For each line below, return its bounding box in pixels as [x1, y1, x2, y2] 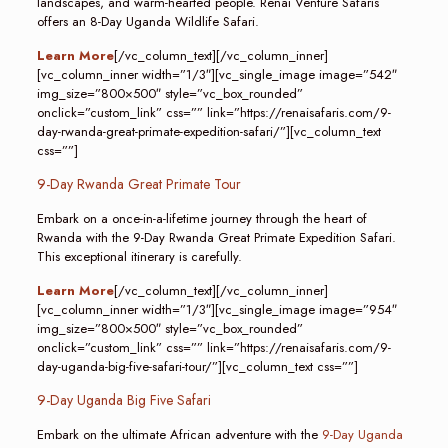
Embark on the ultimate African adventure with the [36, 425, 322, 444]
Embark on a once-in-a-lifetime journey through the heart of [36, 209, 367, 228]
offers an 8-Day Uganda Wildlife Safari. [36, 12, 259, 31]
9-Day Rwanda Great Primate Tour [36, 174, 241, 194]
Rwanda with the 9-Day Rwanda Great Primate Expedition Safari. [36, 228, 396, 247]
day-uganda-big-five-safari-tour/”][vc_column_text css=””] [36, 357, 358, 376]
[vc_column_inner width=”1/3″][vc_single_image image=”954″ [36, 300, 397, 319]
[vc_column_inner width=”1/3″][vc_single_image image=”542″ [36, 65, 397, 84]
